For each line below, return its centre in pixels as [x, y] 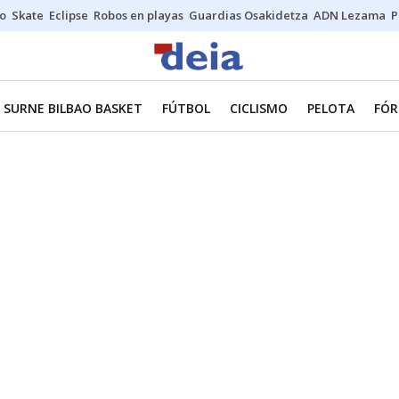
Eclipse [69, 15]
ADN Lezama [350, 15]
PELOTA [331, 108]
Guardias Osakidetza [248, 15]
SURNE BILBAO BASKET [73, 108]
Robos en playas [138, 15]
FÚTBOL [186, 108]
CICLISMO [259, 108]
